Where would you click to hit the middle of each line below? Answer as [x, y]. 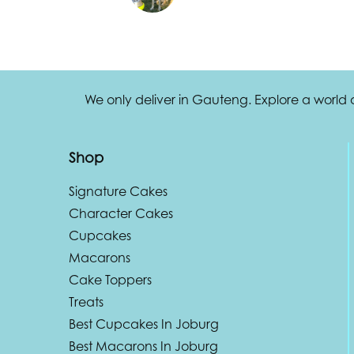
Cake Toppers [110, 279]
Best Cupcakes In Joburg [144, 324]
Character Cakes [121, 213]
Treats [86, 301]
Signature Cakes [118, 191]
